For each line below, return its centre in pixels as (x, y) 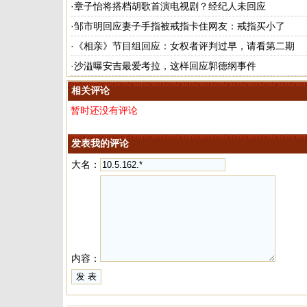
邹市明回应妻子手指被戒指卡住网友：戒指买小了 (180, 26)
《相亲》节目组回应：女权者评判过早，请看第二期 (184, 46)
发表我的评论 (100, 143)
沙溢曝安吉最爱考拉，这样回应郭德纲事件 (165, 65)
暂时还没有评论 (104, 110)
